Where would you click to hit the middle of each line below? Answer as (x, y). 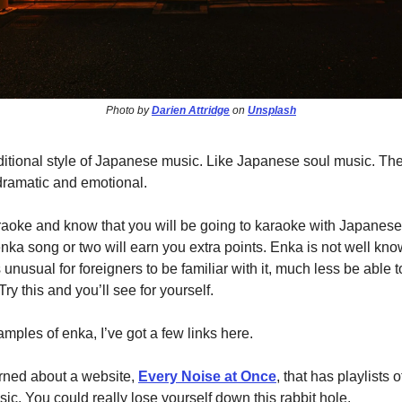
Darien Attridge (191, 110)
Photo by (129, 110)
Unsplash (272, 110)
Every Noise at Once (207, 376)
